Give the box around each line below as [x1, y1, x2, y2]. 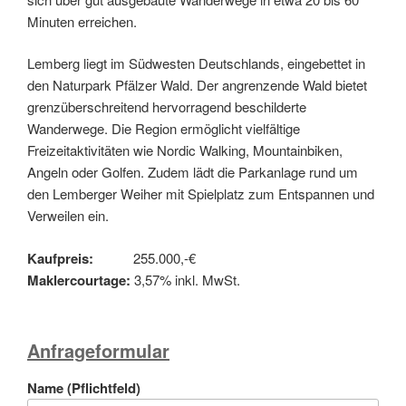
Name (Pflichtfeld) [27, 378, 140, 399]
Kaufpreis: [27, 247, 133, 268]
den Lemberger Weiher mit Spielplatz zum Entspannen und [27, 184, 374, 204]
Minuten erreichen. [27, 11, 137, 31]
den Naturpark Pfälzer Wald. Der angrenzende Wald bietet [27, 75, 367, 95]
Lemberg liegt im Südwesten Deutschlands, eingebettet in [27, 53, 365, 73]
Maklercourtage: [27, 269, 134, 290]
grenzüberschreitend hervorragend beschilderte [27, 97, 306, 117]
